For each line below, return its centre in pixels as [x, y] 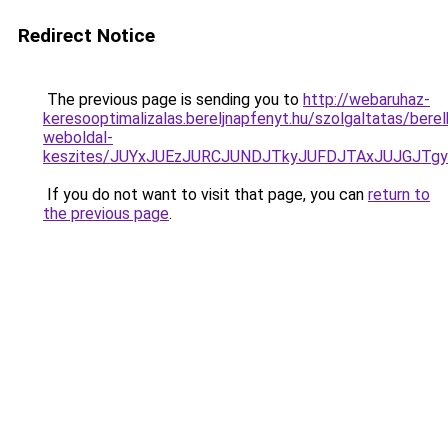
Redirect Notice [86, 35]
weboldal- [78, 137]
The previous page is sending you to [173, 99]
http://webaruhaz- [366, 99]
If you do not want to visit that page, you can [205, 194]
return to [399, 194]
